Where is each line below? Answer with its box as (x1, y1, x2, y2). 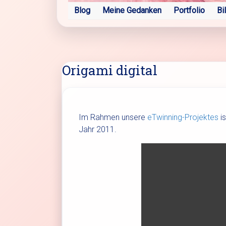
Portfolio (174, 5, 205, 15)
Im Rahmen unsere (79, 112, 147, 122)
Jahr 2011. (79, 124, 117, 134)
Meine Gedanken (102, 5, 161, 15)
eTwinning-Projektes (147, 112, 218, 122)
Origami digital (62, 61, 157, 79)
